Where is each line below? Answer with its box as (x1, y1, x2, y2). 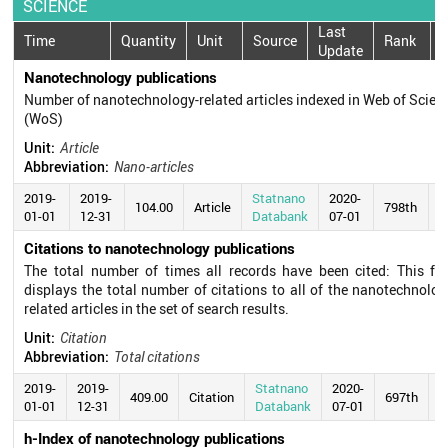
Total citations (114, 346, 201, 366)
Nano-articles (114, 156, 195, 176)
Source (253, 31, 298, 51)
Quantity (121, 31, 177, 51)
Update (318, 40, 364, 60)
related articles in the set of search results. (24, 298, 290, 318)
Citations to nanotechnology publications (24, 237, 296, 258)
